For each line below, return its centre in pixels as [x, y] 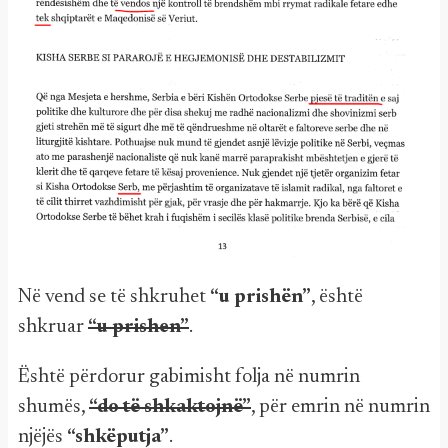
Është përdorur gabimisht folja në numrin [189, 376]
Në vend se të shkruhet [114, 296]
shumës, [53, 406]
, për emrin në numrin [340, 406]
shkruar [53, 326]
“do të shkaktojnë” [170, 406]
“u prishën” [260, 296]
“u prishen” [138, 326]
